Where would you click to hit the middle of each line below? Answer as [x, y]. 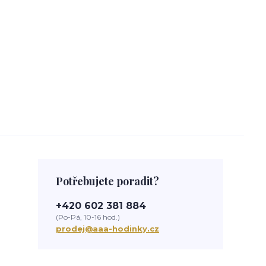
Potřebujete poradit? [107, 181]
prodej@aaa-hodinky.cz [107, 229]
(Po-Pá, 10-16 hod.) [88, 217]
